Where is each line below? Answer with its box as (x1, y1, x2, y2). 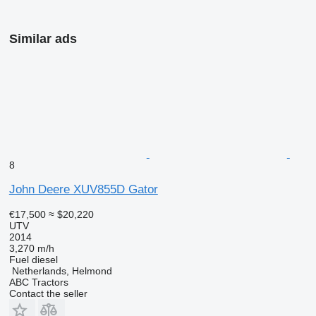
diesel (31, 254, 58, 265)
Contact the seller (8, 288, 87, 299)
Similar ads (8, 32, 77, 46)
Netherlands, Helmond (11, 265, 112, 276)
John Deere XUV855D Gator (8, 183, 158, 196)
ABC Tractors (8, 276, 68, 288)
